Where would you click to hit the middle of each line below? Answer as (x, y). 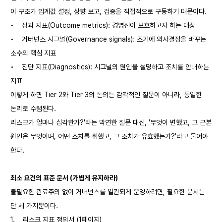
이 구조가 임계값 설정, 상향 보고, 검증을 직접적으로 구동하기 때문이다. (109, 11)
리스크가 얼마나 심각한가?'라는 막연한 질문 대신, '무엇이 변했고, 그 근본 (111, 122)
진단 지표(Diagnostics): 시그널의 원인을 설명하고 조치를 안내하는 (115, 67)
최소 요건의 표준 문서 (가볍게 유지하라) (64, 178)
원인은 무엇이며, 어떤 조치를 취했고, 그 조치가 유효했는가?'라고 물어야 (109, 136)
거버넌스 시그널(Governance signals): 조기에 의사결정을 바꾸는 (114, 39)
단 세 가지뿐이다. (34, 206)
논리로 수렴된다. (33, 109)
